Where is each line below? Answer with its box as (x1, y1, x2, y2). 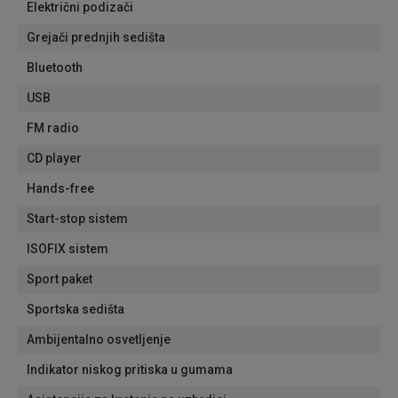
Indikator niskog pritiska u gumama (27, 362, 233, 377)
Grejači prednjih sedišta (27, 30, 165, 44)
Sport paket (27, 272, 92, 286)
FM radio (27, 121, 79, 135)
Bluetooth (27, 60, 83, 75)
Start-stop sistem (27, 211, 128, 226)
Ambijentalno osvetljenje (27, 332, 171, 346)
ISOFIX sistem (27, 242, 108, 256)
